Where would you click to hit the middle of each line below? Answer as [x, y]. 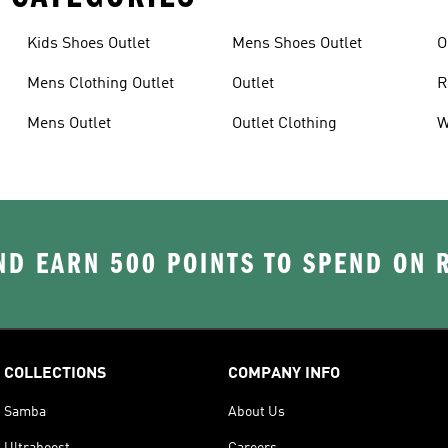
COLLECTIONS [55, 373]
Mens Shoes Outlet [296, 43]
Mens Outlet [68, 123]
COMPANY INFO [284, 373]
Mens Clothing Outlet [100, 83]
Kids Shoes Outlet [88, 43]
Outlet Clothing [284, 123]
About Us [256, 411]
